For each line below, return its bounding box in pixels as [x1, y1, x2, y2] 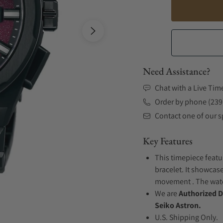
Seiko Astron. [155, 200, 201, 211]
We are [155, 188, 179, 199]
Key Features [143, 134, 193, 147]
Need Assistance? [143, 65, 211, 78]
